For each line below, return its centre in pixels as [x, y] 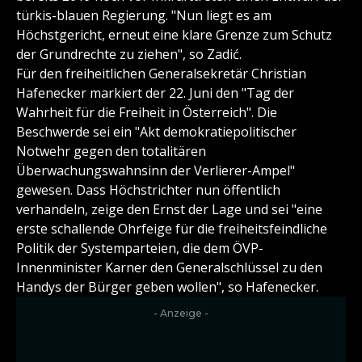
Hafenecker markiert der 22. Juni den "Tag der [155, 93]
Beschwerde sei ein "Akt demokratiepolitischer [156, 132]
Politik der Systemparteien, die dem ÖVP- [140, 248]
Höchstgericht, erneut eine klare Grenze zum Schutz [174, 35]
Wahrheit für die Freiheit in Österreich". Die [147, 113]
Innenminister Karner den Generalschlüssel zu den [169, 268]
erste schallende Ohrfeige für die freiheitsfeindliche [172, 229]
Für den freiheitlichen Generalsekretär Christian [161, 74]
